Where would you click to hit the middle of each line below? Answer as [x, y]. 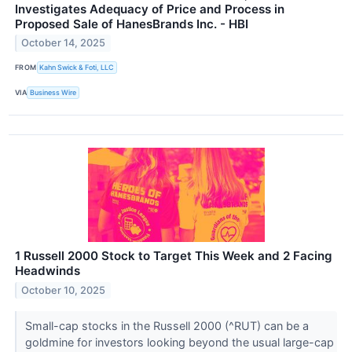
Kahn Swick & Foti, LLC [77, 68]
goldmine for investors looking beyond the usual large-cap [179, 342]
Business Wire [53, 93]
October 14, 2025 [64, 43]
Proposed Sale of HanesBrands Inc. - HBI [132, 24]
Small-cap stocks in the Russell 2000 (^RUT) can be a [167, 325]
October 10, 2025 [64, 290]
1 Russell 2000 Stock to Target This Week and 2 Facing [174, 255]
